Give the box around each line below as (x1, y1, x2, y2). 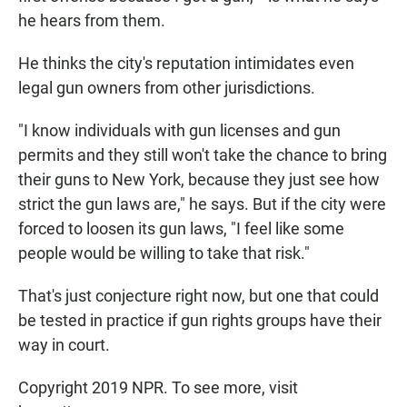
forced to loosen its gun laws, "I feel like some (18, 219, 344, 239)
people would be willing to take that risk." (18, 243, 310, 263)
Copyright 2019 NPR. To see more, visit (18, 378, 298, 398)
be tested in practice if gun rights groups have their (18, 311, 382, 331)
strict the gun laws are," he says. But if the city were (18, 194, 386, 214)
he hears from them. (18, 11, 165, 31)
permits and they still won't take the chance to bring (18, 145, 387, 165)
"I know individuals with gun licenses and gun (18, 121, 341, 141)
